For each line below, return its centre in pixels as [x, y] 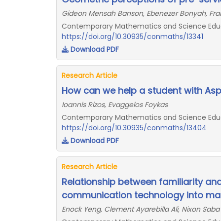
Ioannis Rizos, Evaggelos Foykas [115, 105]
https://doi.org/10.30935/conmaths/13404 [134, 128]
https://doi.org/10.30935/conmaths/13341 [132, 37]
